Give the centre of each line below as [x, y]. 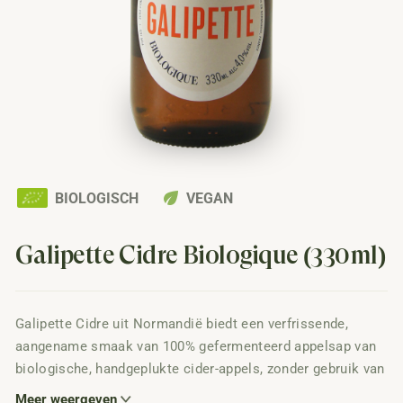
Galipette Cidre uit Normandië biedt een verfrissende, [182, 324]
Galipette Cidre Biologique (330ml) [200, 255]
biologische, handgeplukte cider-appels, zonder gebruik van [200, 369]
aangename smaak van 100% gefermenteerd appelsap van [196, 347]
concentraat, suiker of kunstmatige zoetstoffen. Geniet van [201, 392]
